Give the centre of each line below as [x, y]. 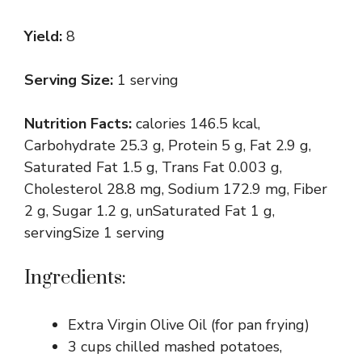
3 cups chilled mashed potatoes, [175, 346]
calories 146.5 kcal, [198, 123]
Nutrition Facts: [80, 123]
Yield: [45, 36]
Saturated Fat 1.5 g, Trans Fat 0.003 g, [153, 167]
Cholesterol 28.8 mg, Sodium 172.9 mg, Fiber [176, 189]
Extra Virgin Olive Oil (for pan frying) [189, 324]
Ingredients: [75, 278]
